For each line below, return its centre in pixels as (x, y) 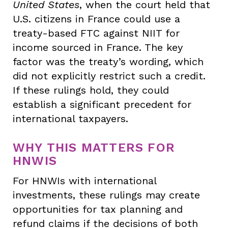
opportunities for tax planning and (98, 209)
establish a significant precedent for (102, 104)
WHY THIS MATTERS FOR (94, 147)
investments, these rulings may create (106, 195)
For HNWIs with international (84, 180)
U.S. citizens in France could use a (96, 19)
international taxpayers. (70, 118)
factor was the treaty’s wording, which (108, 61)
